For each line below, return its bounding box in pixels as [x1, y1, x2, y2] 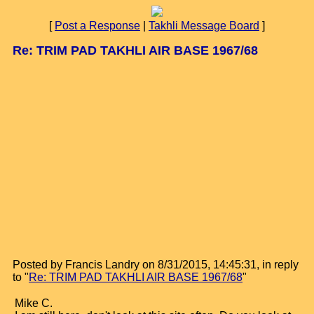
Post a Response [55, 20, 140, 32]
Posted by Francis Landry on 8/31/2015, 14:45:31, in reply [13, 259, 299, 271]
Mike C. [15, 297, 53, 309]
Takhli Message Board [149, 20, 259, 32]
